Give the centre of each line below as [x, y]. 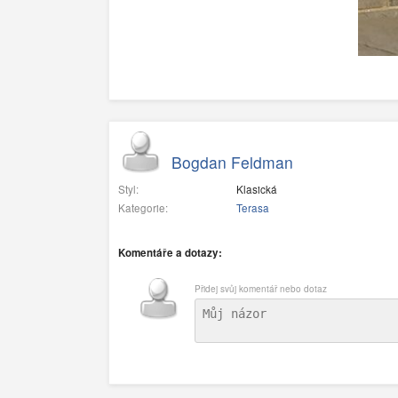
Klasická [255, 189]
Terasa [253, 207]
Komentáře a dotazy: [170, 252]
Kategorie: [143, 207]
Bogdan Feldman [232, 162]
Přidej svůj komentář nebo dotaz [261, 288]
